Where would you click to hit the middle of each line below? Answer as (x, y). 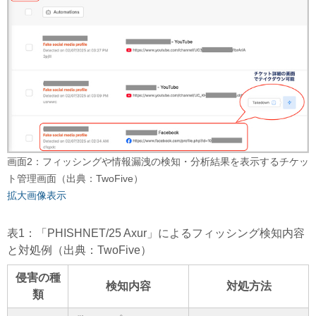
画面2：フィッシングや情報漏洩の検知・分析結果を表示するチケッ (158, 161)
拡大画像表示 (37, 195)
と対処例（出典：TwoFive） (79, 250)
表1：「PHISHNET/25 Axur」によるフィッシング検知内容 (156, 233)
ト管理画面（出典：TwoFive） (75, 178)
